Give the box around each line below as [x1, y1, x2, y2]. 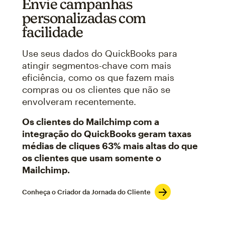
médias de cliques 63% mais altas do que [22, 140, 198, 151]
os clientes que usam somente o [22, 152, 161, 163]
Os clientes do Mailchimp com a [22, 116, 159, 127]
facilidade [22, 23, 83, 40]
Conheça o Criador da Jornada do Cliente [22, 187, 151, 196]
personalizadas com [22, 9, 146, 26]
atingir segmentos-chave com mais [22, 59, 171, 71]
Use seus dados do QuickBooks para [22, 47, 177, 59]
